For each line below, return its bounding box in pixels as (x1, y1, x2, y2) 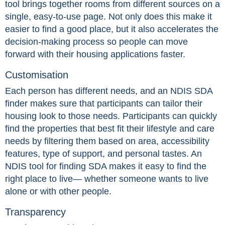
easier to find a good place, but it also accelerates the (5, 24, 218, 35)
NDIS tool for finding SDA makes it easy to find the (5, 161, 206, 172)
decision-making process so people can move (5, 37, 188, 47)
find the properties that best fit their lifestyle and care (5, 124, 214, 134)
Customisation (5, 69, 68, 81)
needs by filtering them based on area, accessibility (5, 136, 209, 147)
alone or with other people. (5, 186, 111, 197)
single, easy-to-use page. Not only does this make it (5, 12, 212, 22)
